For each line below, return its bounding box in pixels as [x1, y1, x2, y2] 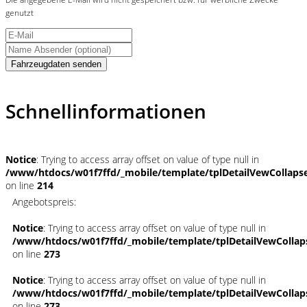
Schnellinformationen [5, 97, 206, 124]
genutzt [5, 8, 34, 19]
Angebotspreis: [12, 195, 76, 208]
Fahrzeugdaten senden [11, 59, 101, 70]
